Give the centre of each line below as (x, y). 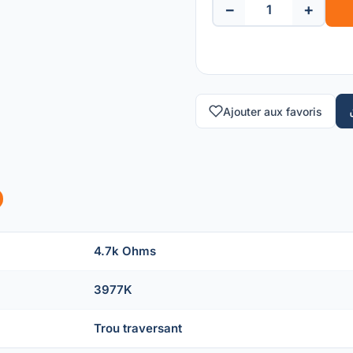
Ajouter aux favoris (273, 111)
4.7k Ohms (125, 251)
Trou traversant (138, 328)
